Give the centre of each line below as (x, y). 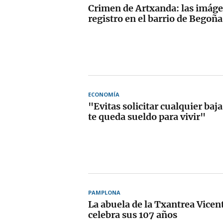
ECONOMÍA (104, 94)
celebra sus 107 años (133, 215)
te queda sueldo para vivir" (147, 116)
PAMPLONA (104, 192)
